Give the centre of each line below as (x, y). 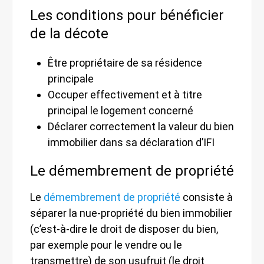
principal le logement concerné (121, 110)
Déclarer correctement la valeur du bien (141, 126)
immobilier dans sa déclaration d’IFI (131, 142)
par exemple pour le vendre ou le (106, 245)
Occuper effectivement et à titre (125, 94)
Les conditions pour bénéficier (127, 15)
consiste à (207, 197)
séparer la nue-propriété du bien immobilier (131, 213)
